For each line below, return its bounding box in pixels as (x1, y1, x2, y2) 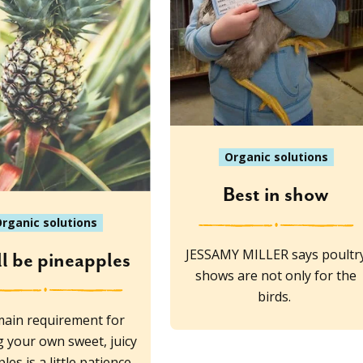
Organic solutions (224, 149, 328, 165)
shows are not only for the (195, 267, 357, 285)
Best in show (223, 184, 330, 207)
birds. (258, 288, 295, 306)
